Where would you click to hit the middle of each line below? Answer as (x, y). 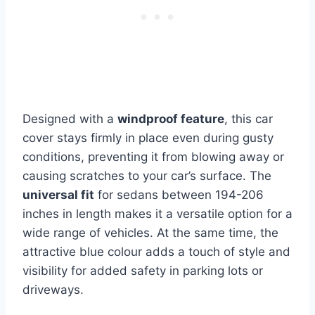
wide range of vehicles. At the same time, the (150, 233)
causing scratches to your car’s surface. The (147, 176)
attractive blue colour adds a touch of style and (156, 252)
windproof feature (171, 119)
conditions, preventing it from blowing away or (153, 157)
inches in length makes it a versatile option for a (157, 214)
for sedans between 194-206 (179, 195)
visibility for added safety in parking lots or (143, 271)
